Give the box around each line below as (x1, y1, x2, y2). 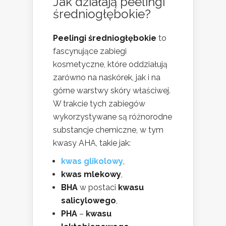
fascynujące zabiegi (53, 46, 127, 56)
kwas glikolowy (61, 156, 123, 166)
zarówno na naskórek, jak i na (53, 72, 160, 82)
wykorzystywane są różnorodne (53, 111, 172, 122)
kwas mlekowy (61, 169, 121, 179)
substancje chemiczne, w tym (53, 125, 163, 135)
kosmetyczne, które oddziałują (53, 59, 167, 69)
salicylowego (61, 195, 116, 205)
